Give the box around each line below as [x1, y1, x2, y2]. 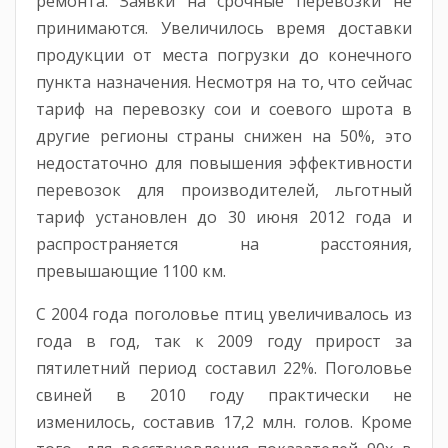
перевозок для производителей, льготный [36, 178, 412, 201]
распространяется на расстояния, [36, 232, 412, 255]
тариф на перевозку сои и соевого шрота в [36, 97, 412, 120]
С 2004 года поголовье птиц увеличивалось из [36, 302, 412, 325]
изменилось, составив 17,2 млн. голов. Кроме [36, 410, 412, 433]
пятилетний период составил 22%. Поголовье [36, 356, 412, 379]
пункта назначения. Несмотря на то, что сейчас [36, 70, 412, 93]
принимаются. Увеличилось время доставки [36, 16, 412, 39]
